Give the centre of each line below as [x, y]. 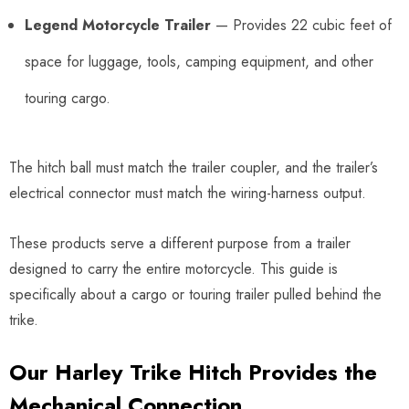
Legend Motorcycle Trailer [118, 25]
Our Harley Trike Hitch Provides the [193, 372]
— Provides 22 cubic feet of [301, 25]
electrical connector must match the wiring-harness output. [188, 193]
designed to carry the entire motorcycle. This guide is [173, 268]
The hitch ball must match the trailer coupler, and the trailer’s [194, 167]
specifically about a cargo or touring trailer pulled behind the [195, 294]
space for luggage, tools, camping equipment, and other [199, 61]
